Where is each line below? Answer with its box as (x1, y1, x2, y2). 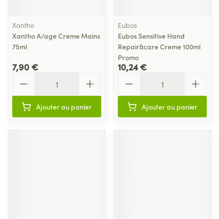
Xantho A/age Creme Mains (12, 31, 100, 41)
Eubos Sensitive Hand (118, 31, 185, 41)
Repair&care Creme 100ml (118, 42, 200, 51)
